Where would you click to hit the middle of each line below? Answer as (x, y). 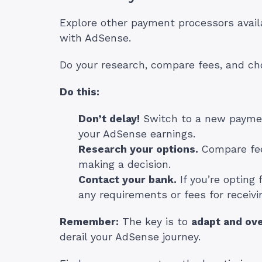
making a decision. (125, 165)
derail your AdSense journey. (130, 237)
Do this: (80, 92)
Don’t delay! (109, 119)
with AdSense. (95, 38)
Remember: (89, 222)
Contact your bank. (127, 180)
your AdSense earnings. (137, 134)
